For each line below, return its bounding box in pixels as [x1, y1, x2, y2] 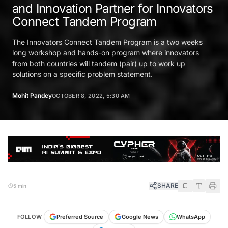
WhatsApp [177, 213, 206, 221]
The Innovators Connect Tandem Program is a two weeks [12, 37, 203, 46]
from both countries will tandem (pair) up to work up [12, 59, 185, 68]
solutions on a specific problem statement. [12, 69, 153, 78]
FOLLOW [17, 213, 42, 221]
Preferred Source [56, 213, 104, 221]
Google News [122, 213, 159, 221]
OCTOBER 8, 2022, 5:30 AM [52, 92, 130, 99]
